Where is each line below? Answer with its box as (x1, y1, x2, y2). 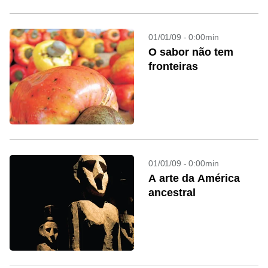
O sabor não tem (148, 46, 233, 58)
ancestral (148, 187, 196, 199)
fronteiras (148, 60, 198, 72)
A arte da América (148, 172, 240, 184)
